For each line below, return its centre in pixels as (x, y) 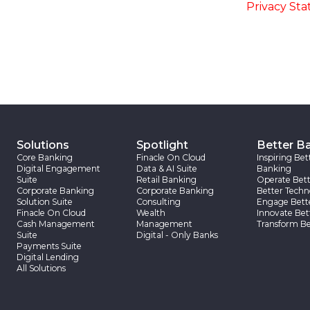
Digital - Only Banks (177, 235)
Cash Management (56, 224)
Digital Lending (48, 257)
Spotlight (163, 145)
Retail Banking (167, 180)
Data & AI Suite (167, 168)
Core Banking (45, 157)
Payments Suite (49, 246)
